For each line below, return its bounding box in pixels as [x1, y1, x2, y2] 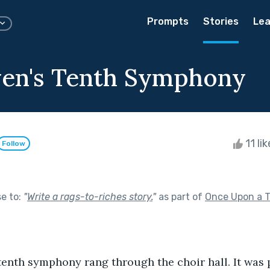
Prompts [147, 16, 189, 27]
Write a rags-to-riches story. [27, 190, 152, 202]
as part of [156, 190, 205, 202]
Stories [203, 16, 239, 27]
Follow [2, 139, 25, 148]
